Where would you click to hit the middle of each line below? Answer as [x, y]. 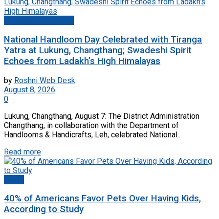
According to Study [44, 209]
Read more [22, 152]
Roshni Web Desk [45, 80]
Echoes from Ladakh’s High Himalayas [82, 61]
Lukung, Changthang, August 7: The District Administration [102, 116]
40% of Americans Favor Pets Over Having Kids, [102, 199]
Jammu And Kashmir [39, 21]
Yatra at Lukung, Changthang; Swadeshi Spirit [98, 51]
